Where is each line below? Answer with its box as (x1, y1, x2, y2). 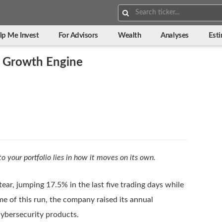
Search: (117, 4, 140, 12)
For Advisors (58, 32, 99, 39)
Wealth (118, 32, 141, 39)
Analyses (161, 32, 189, 39)
